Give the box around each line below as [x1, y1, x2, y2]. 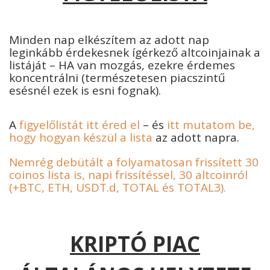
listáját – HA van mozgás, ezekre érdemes [9, 57, 235, 73]
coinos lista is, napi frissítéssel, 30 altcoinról [9, 166, 248, 183]
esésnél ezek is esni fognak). [9, 82, 161, 98]
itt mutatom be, [167, 116, 255, 133]
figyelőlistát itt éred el [19, 116, 140, 133]
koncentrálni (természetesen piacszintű [9, 69, 225, 86]
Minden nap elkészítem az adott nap [9, 31, 209, 48]
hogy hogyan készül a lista [9, 129, 152, 145]
